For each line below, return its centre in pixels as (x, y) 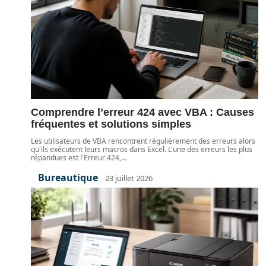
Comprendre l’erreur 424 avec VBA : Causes (142, 112)
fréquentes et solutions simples (111, 124)
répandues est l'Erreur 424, (76, 158)
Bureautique (68, 178)
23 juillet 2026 (129, 178)
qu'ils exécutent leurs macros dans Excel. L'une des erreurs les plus (142, 149)
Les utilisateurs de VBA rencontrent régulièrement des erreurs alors (143, 141)
